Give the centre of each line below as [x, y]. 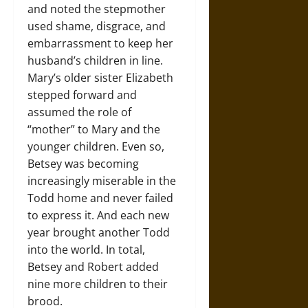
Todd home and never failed [100, 198]
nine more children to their [98, 284]
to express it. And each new [98, 216]
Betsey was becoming [83, 164]
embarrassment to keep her [100, 44]
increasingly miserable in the [102, 181]
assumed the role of [79, 112]
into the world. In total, [86, 250]
